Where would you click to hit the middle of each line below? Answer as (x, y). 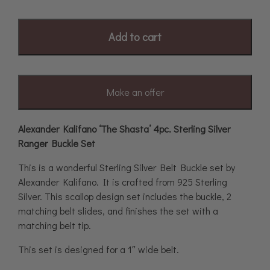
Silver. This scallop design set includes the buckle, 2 (125, 196)
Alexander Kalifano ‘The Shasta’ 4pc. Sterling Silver (124, 128)
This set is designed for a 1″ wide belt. (99, 249)
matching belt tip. (55, 225)
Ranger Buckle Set (57, 143)
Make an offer (135, 92)
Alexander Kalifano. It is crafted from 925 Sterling (123, 181)
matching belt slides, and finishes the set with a (118, 210)
